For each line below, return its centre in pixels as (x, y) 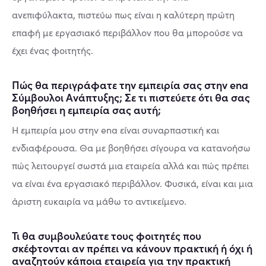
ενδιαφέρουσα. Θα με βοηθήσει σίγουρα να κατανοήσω (131, 148)
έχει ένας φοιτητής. (53, 50)
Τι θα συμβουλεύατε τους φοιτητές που (107, 235)
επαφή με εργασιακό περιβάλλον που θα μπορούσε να (127, 32)
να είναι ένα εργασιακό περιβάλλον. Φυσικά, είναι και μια (132, 183)
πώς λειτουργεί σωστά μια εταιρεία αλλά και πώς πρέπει (130, 165)
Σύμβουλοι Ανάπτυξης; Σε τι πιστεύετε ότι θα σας (131, 97)
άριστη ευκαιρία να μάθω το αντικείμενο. (102, 201)
